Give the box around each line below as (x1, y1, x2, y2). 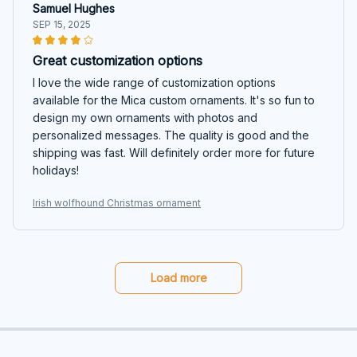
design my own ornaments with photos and (33, 110, 257, 124)
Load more (150, 270, 207, 284)
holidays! (33, 163, 79, 177)
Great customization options (33, 52, 202, 69)
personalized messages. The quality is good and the (33, 127, 309, 142)
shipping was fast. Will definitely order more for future (33, 145, 315, 159)
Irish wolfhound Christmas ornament (33, 196, 201, 209)
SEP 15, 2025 (33, 18, 91, 30)
